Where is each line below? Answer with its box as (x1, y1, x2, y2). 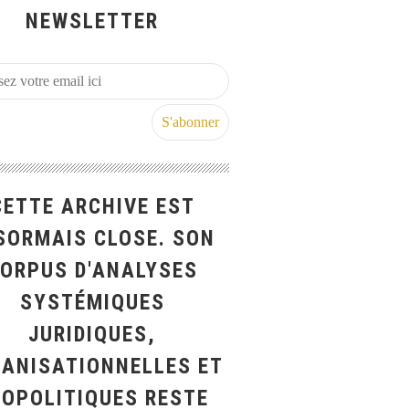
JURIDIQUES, (28, 322, 156, 347)
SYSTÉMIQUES (19, 290, 165, 315)
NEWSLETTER (26, 9, 159, 34)
